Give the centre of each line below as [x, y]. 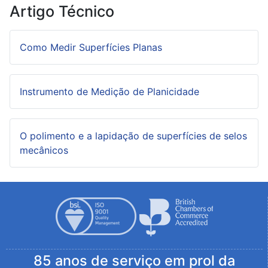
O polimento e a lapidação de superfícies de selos [133, 136]
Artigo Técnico [62, 12]
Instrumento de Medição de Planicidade [109, 92]
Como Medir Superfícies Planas [91, 48]
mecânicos [44, 150]
